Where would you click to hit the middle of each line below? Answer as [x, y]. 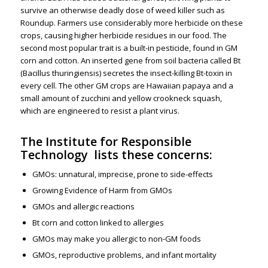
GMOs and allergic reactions [83, 207]
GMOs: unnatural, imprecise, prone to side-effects [122, 174]
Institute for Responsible [118, 142]
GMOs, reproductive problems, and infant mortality [124, 255]
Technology [54, 155]
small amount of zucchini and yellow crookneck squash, [121, 98]
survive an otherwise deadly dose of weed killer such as [122, 10]
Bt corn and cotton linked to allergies [98, 223]
